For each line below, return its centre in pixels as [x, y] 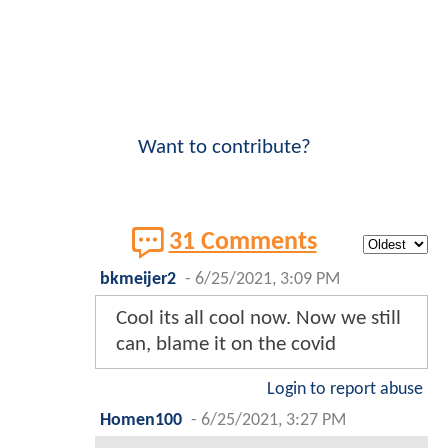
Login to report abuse [345, 389]
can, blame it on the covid [226, 344]
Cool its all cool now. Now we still [258, 318]
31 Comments [242, 243]
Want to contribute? [224, 147]
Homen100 [141, 420]
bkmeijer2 [138, 279]
